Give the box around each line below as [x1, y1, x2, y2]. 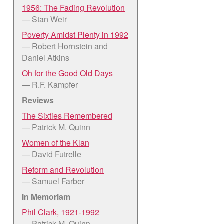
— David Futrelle [22, 148, 81, 160]
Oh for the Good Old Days [22, 67, 113, 79]
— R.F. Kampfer [22, 78, 78, 90]
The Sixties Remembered [22, 109, 112, 121]
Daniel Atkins [22, 51, 69, 63]
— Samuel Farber [22, 175, 84, 187]
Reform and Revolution [22, 163, 104, 175]
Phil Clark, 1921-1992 [22, 206, 99, 218]
